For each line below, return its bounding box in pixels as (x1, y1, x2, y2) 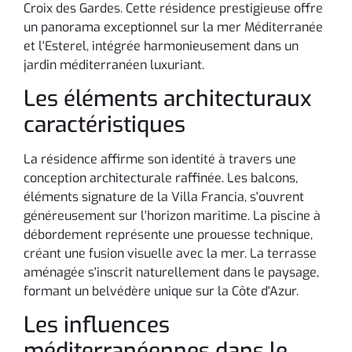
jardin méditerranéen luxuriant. (24, 56, 204, 73)
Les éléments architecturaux (24, 83, 312, 113)
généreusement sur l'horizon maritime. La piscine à (24, 207, 321, 224)
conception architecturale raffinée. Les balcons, (24, 169, 298, 186)
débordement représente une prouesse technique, (24, 225, 313, 243)
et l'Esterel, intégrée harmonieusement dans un (24, 37, 299, 54)
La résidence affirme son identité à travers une (24, 150, 296, 167)
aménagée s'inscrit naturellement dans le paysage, (24, 263, 319, 280)
